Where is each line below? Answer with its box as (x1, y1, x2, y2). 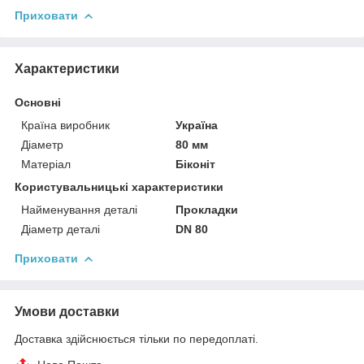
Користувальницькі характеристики (15, 180, 223, 193)
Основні (15, 95, 61, 109)
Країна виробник (21, 118, 110, 132)
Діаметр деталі (21, 222, 100, 236)
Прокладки (175, 202, 239, 216)
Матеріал (21, 157, 71, 171)
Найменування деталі (21, 202, 137, 216)
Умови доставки (15, 304, 119, 318)
